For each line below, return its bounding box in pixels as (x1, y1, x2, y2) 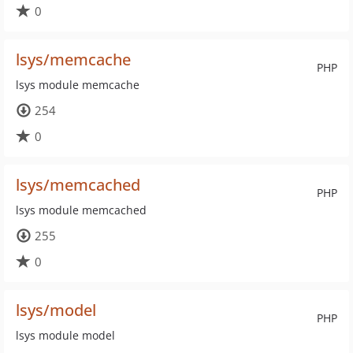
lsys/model (16, 299, 96, 321)
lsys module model (16, 328, 115, 343)
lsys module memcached (16, 203, 147, 217)
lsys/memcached (16, 174, 140, 195)
